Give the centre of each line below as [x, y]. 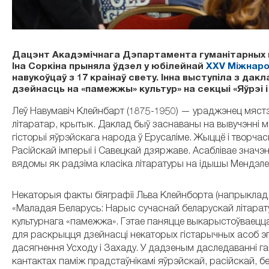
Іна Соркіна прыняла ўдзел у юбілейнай [109, 68]
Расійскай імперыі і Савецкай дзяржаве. [102, 152]
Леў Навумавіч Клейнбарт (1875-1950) [96, 112]
